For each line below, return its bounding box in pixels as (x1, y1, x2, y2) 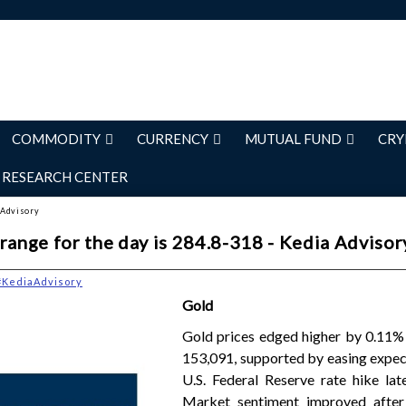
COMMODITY (12, 130, 101, 147)
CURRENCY (137, 130, 208, 147)
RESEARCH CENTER (2, 169, 128, 185)
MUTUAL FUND (245, 130, 342, 147)
